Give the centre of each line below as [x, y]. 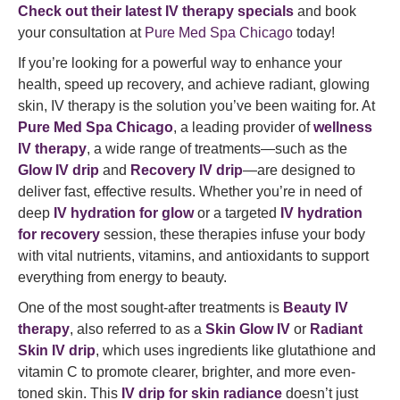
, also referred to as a [137, 329]
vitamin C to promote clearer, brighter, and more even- [187, 372]
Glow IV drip [58, 170]
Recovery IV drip [187, 170]
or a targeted [237, 213]
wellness [343, 127]
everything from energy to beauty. [122, 277]
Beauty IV [316, 308]
